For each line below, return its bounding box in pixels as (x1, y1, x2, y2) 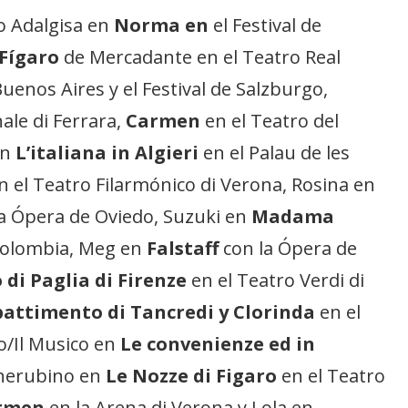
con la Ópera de (219, 236, 358, 261)
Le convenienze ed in (120, 331, 316, 357)
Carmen (126, 108, 201, 134)
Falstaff (147, 236, 219, 261)
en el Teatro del (200, 108, 340, 134)
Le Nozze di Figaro (106, 363, 278, 389)
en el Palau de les (199, 140, 351, 166)
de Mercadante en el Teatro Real (59, 45, 342, 70)
